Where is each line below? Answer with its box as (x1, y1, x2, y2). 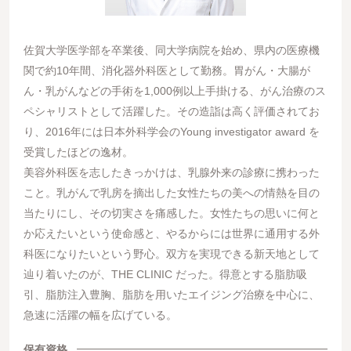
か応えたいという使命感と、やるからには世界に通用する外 (23, 227, 320, 241)
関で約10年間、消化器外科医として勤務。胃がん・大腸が (23, 64, 310, 78)
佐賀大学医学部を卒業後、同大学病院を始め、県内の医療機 (23, 44, 320, 57)
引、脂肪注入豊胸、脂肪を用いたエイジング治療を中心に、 (23, 288, 320, 302)
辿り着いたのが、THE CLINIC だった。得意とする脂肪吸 (23, 268, 307, 281)
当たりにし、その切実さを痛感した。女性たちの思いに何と (23, 207, 320, 220)
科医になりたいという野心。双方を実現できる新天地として (23, 248, 320, 261)
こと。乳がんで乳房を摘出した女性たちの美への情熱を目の (23, 186, 320, 200)
